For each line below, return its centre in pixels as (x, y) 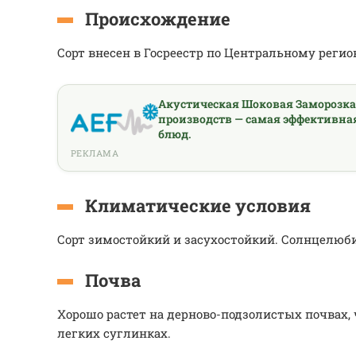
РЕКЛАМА (95, 153)
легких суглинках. (114, 333)
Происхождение (158, 19)
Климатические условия (198, 205)
